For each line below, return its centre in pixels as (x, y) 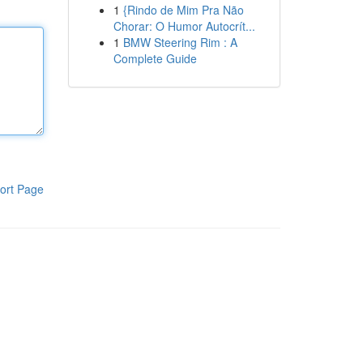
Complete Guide (155, 58)
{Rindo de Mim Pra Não (183, 10)
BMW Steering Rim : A (180, 42)
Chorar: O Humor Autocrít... (184, 26)
